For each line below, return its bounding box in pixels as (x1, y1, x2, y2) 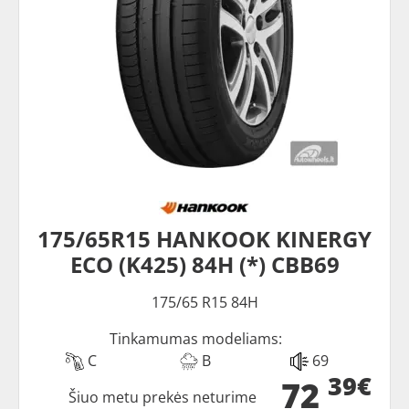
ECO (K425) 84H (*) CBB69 (69, 248, 340, 279)
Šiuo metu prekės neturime (68, 386, 257, 407)
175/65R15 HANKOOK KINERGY (37, 223, 372, 254)
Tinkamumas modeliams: (109, 328, 282, 349)
